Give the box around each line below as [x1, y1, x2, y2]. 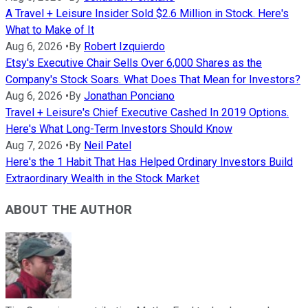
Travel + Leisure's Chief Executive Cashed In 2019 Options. [5, 106, 289, 120]
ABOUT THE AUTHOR [5, 202, 132, 218]
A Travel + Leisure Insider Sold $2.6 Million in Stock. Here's [5, 7, 289, 21]
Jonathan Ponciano [84, 89, 175, 103]
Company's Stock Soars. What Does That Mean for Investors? [5, 73, 300, 87]
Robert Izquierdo [84, 40, 165, 54]
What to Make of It [5, 23, 94, 37]
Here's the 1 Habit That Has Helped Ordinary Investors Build [5, 155, 293, 169]
